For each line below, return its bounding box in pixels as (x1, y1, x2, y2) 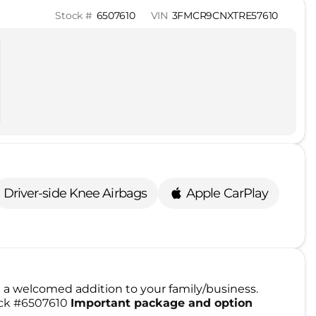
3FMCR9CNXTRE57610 (171, 9, 278, 22)
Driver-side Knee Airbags (3, 185, 147, 201)
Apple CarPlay (186, 185, 269, 201)
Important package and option (71, 296, 253, 310)
